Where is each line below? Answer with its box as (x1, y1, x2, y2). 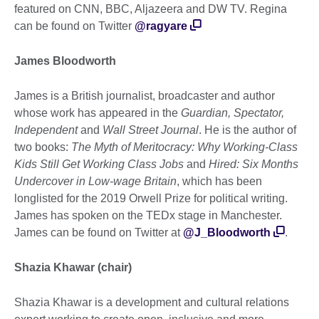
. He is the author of (199, 124, 296, 137)
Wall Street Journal (103, 124, 199, 137)
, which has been (177, 175, 262, 188)
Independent (14, 124, 78, 137)
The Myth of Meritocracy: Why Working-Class (71, 141, 298, 154)
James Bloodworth (14, 55, 116, 68)
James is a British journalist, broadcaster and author (14, 90, 275, 103)
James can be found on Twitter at (14, 226, 183, 239)
